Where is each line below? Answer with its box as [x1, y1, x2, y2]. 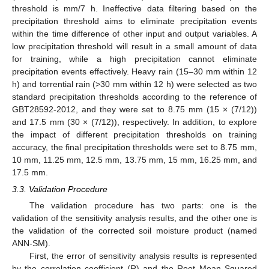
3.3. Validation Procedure [12, 184, 107, 194]
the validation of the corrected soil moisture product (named [12, 225, 257, 235]
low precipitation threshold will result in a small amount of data [12, 41, 257, 51]
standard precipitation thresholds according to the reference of [12, 91, 257, 101]
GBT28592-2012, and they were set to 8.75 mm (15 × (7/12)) [12, 104, 257, 114]
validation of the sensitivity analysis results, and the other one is [12, 213, 257, 223]
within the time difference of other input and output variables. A [12, 28, 257, 38]
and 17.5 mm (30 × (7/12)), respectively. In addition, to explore [12, 116, 257, 127]
